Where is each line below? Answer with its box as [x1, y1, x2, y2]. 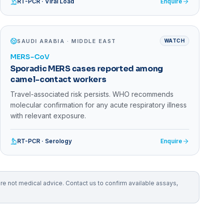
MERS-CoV [10, 52, 49, 62]
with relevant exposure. [10, 111, 86, 120]
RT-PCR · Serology [17, 137, 72, 145]
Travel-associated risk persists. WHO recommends [10, 90, 174, 99]
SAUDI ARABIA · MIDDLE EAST [17, 37, 117, 44]
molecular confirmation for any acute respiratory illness [10, 101, 187, 109]
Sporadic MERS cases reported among [10, 64, 164, 74]
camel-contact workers [10, 74, 107, 85]
